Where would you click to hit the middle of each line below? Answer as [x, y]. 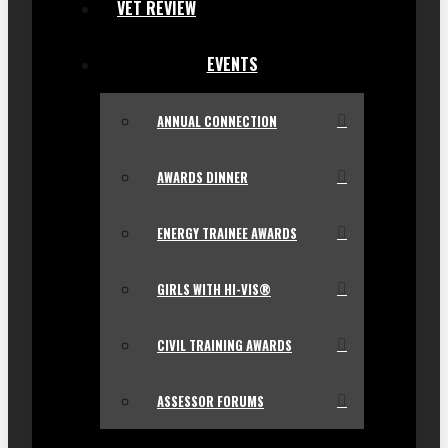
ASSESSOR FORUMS [210, 402]
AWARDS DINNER [202, 178]
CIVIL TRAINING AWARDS [224, 346]
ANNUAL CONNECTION [217, 122]
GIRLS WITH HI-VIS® [214, 290]
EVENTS [232, 64]
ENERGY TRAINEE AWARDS [227, 234]
